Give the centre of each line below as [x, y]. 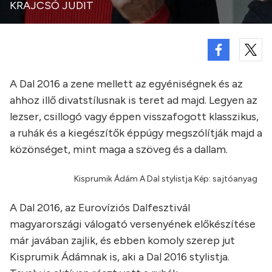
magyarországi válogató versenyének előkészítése [133, 224]
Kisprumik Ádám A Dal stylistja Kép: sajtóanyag [166, 179]
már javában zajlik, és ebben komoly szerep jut [122, 240]
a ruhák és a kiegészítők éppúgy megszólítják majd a [136, 133]
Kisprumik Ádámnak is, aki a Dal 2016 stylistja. [120, 257]
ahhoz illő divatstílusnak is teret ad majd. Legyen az [134, 100]
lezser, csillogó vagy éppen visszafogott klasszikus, [134, 117]
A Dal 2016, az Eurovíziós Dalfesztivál [100, 208]
